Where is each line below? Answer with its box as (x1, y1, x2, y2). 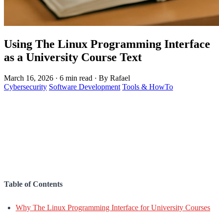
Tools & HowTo (122, 82, 173, 91)
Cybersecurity (4, 82, 47, 91)
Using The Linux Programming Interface (4, 37, 210, 50)
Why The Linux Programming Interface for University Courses (16, 203, 210, 212)
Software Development (49, 82, 120, 91)
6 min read (60, 73, 92, 82)
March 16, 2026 (4, 73, 53, 82)
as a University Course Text (4, 50, 142, 64)
